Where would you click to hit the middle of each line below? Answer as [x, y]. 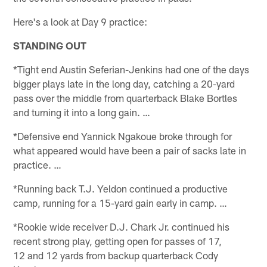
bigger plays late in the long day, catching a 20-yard [124, 83]
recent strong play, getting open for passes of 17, [118, 240]
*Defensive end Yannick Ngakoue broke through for [123, 136]
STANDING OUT [50, 45]
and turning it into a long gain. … [82, 112]
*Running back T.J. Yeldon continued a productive [121, 188]
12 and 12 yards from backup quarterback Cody [116, 255]
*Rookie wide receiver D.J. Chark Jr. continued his [122, 226]
